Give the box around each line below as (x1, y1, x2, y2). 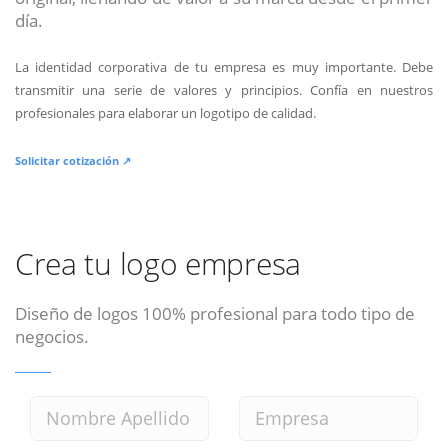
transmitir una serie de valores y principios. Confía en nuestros (15, 80, 433, 99)
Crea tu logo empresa (15, 242, 301, 284)
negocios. (15, 323, 89, 348)
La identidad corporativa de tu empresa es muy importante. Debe (15, 57, 433, 76)
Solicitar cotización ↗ (15, 152, 131, 168)
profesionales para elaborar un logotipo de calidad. (15, 103, 316, 122)
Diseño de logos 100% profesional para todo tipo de (15, 300, 415, 325)
